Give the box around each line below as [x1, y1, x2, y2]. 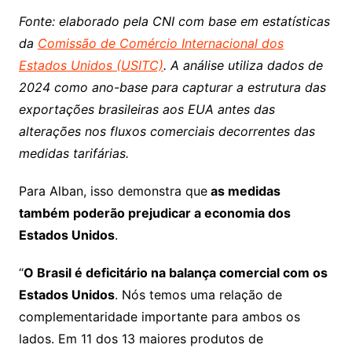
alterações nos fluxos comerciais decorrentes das [18, 123, 315, 140]
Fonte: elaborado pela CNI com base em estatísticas [18, 13, 330, 30]
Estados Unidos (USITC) [18, 57, 163, 74]
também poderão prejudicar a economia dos [18, 205, 291, 222]
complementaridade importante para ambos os [18, 309, 300, 325]
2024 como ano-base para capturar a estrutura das [18, 79, 326, 96]
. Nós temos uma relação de [114, 287, 282, 303]
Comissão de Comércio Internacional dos [37, 35, 284, 52]
